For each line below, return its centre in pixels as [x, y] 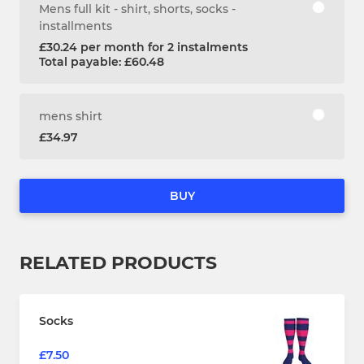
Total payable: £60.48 [102, 62]
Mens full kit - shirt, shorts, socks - [137, 9]
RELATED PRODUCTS [118, 263]
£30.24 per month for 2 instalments [143, 48]
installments [76, 26]
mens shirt [71, 117]
